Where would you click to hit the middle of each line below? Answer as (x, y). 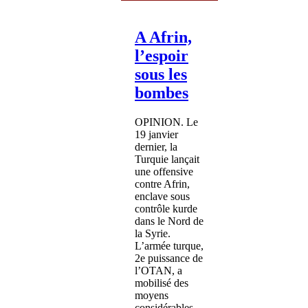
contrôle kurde (166, 208)
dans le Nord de (169, 221)
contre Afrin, (162, 184)
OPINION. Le (166, 122)
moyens (152, 295)
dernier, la (156, 146)
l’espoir (162, 55)
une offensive (164, 171)
